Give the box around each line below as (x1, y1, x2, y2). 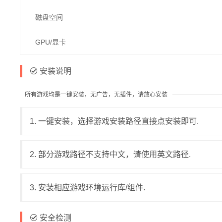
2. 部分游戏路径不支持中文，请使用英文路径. (30, 150, 191, 159)
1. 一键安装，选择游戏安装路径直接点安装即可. (30, 116, 199, 125)
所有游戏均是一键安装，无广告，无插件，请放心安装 (25, 91, 167, 98)
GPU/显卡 (35, 38, 66, 46)
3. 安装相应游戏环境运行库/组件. (30, 183, 145, 192)
